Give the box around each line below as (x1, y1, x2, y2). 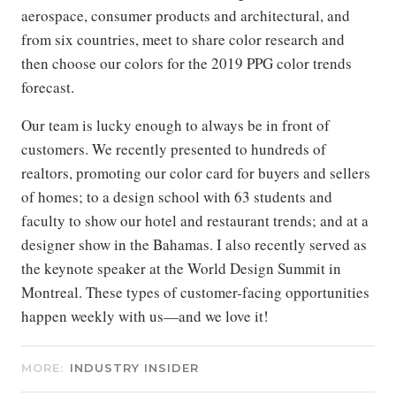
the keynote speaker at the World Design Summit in (21, 258, 341, 279)
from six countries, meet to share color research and (21, 29, 345, 50)
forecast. (21, 77, 74, 98)
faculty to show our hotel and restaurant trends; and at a (21, 210, 369, 232)
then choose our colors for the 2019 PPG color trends (21, 53, 352, 74)
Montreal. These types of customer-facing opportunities (21, 282, 369, 303)
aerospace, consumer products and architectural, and (21, 5, 350, 27)
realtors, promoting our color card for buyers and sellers (21, 163, 370, 184)
